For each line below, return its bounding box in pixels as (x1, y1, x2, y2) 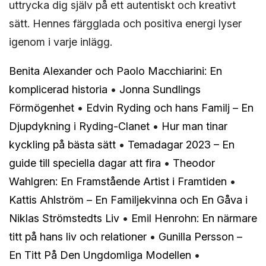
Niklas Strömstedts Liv (9, 212, 119, 225)
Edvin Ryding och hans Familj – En (86, 102, 254, 115)
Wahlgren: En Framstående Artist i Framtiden (9, 175, 227, 188)
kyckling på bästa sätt (9, 138, 116, 151)
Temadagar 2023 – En (128, 138, 235, 151)
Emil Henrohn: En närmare (131, 212, 257, 225)
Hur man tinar (161, 120, 227, 133)
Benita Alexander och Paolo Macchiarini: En (9, 65, 222, 78)
